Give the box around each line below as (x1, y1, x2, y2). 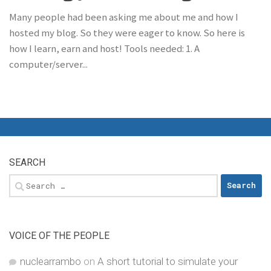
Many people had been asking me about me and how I (9, 10, 238, 24)
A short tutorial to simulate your (97, 255, 238, 267)
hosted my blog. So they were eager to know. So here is (9, 26, 245, 39)
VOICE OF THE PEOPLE (9, 229, 109, 241)
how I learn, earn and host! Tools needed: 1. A (9, 42, 200, 55)
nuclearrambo (20, 255, 81, 267)
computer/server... (9, 57, 88, 71)
